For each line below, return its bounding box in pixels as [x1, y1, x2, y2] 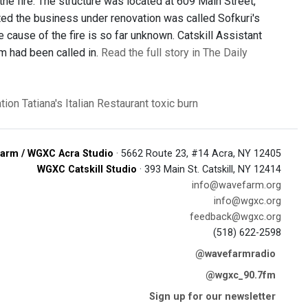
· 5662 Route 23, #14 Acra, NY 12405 [113, 148, 281, 159]
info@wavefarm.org [192, 179, 281, 191]
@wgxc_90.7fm [206, 269, 276, 281]
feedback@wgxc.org [190, 211, 281, 223]
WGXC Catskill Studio [37, 164, 137, 175]
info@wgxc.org [214, 195, 281, 207]
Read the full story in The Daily [101, 46, 247, 59]
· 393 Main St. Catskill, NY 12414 [137, 164, 281, 175]
